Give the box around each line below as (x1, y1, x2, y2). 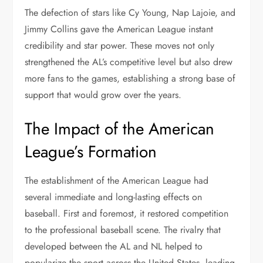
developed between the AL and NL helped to (25, 240, 203, 253)
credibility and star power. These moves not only (25, 39, 215, 52)
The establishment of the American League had (25, 174, 209, 187)
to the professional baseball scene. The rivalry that (25, 223, 221, 237)
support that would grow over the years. (25, 88, 182, 102)
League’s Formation (25, 140, 157, 164)
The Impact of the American (25, 117, 215, 141)
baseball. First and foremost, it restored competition (25, 207, 229, 220)
